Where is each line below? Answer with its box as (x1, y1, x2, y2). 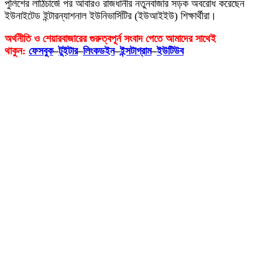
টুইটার (58, 45, 78, 57)
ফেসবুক (29, 45, 53, 57)
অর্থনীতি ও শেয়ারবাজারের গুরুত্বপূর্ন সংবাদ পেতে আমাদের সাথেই (5, 33, 216, 45)
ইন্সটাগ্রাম (120, 45, 151, 57)
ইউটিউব (157, 45, 184, 57)
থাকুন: (5, 45, 29, 57)
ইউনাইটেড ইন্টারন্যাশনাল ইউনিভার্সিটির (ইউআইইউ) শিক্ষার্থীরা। (5, 10, 216, 22)
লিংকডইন (83, 45, 115, 57)
